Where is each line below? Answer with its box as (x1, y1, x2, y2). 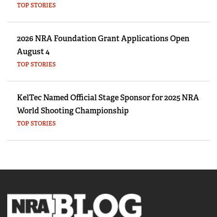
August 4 (17, 46, 49, 57)
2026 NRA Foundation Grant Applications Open (17, 33, 189, 44)
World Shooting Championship (17, 106, 129, 116)
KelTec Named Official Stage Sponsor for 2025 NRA (17, 93, 199, 103)
